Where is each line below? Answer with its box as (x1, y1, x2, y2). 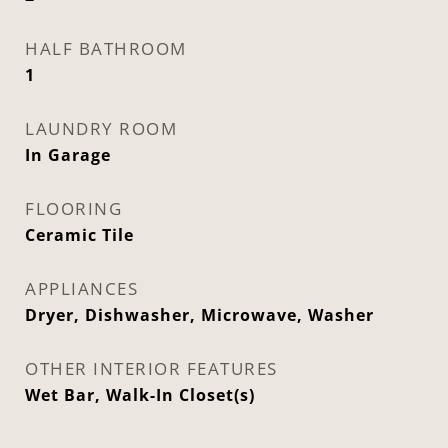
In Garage (25, 144, 111, 166)
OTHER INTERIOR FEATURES (25, 357, 278, 380)
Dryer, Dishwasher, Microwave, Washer (25, 304, 374, 326)
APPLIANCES (25, 277, 138, 300)
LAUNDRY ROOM (25, 117, 177, 140)
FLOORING (25, 197, 122, 220)
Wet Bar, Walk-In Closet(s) (25, 384, 255, 406)
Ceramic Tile (25, 224, 134, 246)
